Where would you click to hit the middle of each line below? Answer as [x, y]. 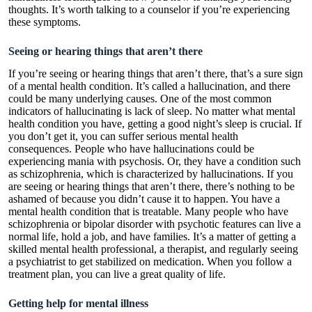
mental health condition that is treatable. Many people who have [148, 212]
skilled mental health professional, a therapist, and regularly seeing [153, 249]
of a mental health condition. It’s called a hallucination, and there [149, 86]
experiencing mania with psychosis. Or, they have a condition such [155, 162]
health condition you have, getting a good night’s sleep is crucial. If [155, 124]
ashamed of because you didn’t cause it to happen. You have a [144, 199]
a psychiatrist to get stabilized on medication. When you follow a [150, 262]
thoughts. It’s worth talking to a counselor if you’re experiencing [149, 9]
